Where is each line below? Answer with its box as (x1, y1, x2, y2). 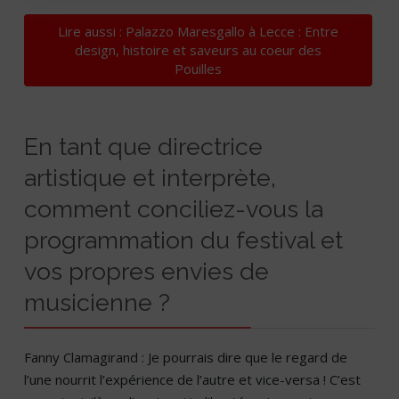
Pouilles (175, 60, 222, 78)
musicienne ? (24, 289, 170, 317)
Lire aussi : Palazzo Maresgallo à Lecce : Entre (58, 22, 338, 41)
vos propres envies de (24, 257, 269, 286)
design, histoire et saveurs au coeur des (75, 41, 322, 60)
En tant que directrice (24, 133, 263, 161)
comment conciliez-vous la (24, 195, 323, 224)
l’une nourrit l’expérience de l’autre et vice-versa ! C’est (24, 370, 361, 389)
